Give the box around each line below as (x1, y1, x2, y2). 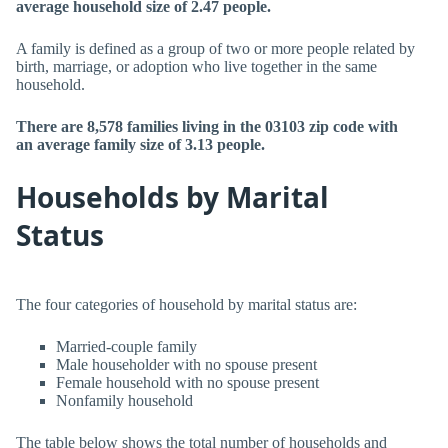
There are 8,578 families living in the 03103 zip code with (16, 118, 398, 135)
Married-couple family (56, 338, 197, 355)
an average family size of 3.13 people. (16, 136, 265, 153)
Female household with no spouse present (56, 374, 319, 391)
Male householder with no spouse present (56, 356, 317, 373)
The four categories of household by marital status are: (16, 296, 357, 313)
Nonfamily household (56, 392, 193, 409)
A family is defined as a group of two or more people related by (16, 40, 415, 57)
